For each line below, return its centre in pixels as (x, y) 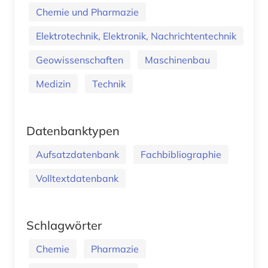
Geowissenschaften (80, 60)
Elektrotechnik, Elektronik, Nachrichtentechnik (136, 36)
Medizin (53, 83)
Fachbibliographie (181, 154)
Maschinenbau (177, 60)
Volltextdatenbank (77, 178)
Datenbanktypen (73, 130)
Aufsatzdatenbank (77, 154)
